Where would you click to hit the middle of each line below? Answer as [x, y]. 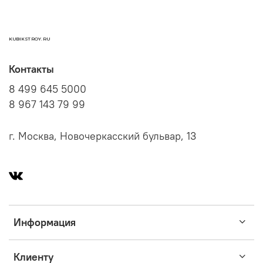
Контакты [31, 70]
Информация [45, 223]
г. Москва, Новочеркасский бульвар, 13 [102, 136]
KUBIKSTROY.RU [29, 39]
